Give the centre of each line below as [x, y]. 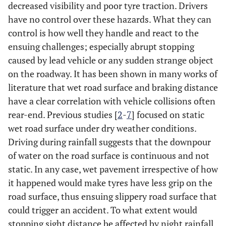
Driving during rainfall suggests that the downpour [109, 142]
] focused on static [168, 115]
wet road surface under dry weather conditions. [102, 128]
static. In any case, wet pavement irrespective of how [113, 169]
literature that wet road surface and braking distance [113, 87]
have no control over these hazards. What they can [110, 19]
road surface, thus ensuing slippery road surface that [112, 196]
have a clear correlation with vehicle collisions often [112, 101]
